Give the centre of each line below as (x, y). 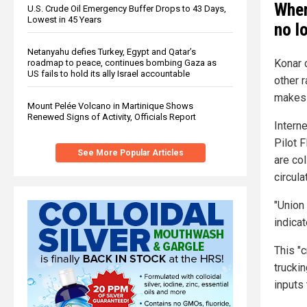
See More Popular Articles (130, 152)
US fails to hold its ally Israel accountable (109, 73)
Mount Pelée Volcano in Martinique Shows (110, 106)
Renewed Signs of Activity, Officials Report (112, 116)
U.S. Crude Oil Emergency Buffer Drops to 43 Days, (127, 8)
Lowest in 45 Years (64, 19)
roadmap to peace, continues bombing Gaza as (122, 62)
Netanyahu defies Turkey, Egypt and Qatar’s (112, 51)
